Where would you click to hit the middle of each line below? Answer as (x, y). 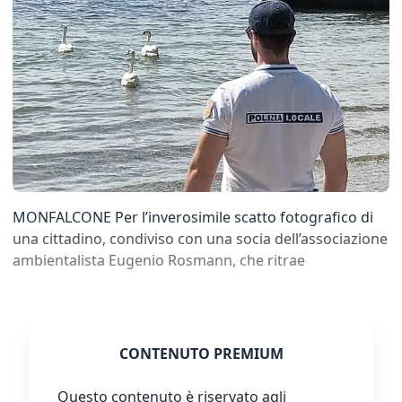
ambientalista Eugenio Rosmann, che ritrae (159, 260)
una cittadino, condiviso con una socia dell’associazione (200, 238)
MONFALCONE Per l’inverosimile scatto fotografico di (193, 217)
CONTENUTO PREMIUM (201, 353)
